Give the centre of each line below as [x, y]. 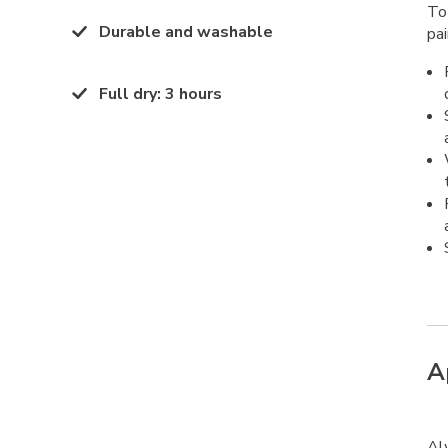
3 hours [193, 94]
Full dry [128, 94]
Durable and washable [186, 32]
